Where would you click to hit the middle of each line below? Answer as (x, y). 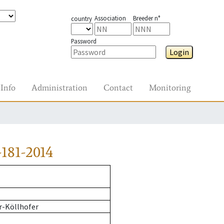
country (81, 18)
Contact (118, 87)
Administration (59, 87)
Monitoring (170, 87)
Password (83, 41)
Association (110, 18)
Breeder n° (146, 18)
